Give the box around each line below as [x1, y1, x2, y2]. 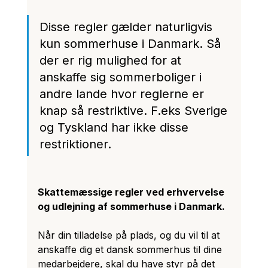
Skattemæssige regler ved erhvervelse [37, 185, 227, 198]
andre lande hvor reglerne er [39, 86, 208, 101]
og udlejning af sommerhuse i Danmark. [37, 200, 225, 212]
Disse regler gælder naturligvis [39, 19, 216, 34]
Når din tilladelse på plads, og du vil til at [37, 229, 223, 241]
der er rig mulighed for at [39, 53, 185, 68]
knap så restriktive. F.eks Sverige [39, 103, 231, 118]
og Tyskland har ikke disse [39, 120, 192, 135]
